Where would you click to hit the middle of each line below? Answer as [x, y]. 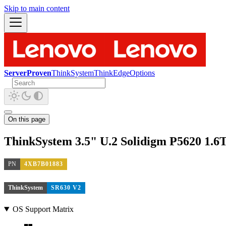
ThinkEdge [112, 73]
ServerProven [28, 73]
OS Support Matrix [43, 209]
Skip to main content [37, 8]
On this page [27, 119]
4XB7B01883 [44, 164]
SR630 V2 [66, 188]
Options [142, 73]
